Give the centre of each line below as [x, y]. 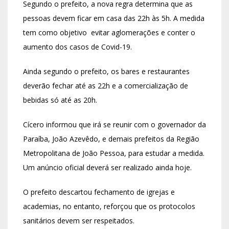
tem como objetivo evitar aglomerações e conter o [109, 33]
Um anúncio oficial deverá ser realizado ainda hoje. [107, 168]
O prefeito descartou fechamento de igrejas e [99, 192]
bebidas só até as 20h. [60, 100]
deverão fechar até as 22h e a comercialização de [106, 86]
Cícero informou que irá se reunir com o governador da [114, 125]
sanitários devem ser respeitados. [79, 221]
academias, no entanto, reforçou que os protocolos [109, 207]
